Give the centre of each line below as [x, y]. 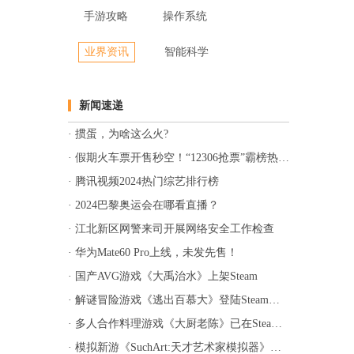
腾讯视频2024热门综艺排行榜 [147, 181]
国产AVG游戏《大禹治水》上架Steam [166, 276]
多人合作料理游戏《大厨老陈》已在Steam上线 [173, 324]
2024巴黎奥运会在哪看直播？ [147, 205]
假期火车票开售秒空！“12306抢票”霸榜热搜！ [177, 158]
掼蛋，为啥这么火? [122, 134]
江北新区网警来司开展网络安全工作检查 [175, 229]
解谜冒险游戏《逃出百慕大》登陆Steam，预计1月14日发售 [172, 300]
